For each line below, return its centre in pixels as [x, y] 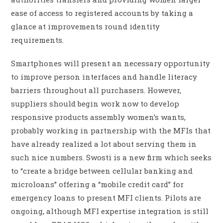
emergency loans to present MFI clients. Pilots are [106, 198]
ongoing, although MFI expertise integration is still [110, 211]
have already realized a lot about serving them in [104, 144]
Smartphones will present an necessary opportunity [111, 63]
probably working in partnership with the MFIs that [111, 131]
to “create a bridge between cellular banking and [102, 171]
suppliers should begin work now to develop [95, 104]
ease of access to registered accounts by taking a [102, 13]
